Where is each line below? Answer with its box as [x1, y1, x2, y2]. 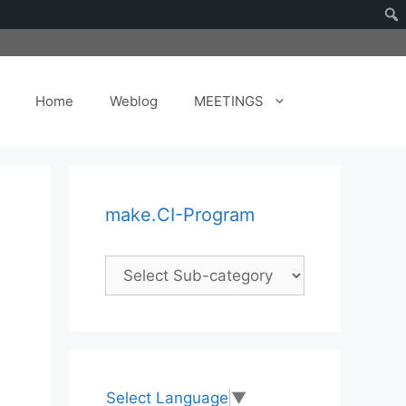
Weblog [110, 92, 158, 110]
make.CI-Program [105, 204, 255, 226]
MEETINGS [194, 92, 264, 110]
